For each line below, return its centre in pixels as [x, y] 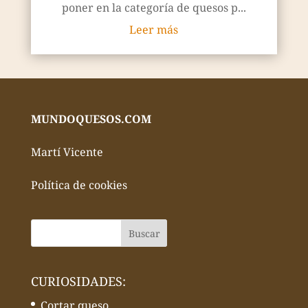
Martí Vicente [67, 152]
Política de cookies [79, 185]
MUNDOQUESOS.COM [91, 119]
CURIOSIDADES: [78, 282]
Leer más [154, 29]
